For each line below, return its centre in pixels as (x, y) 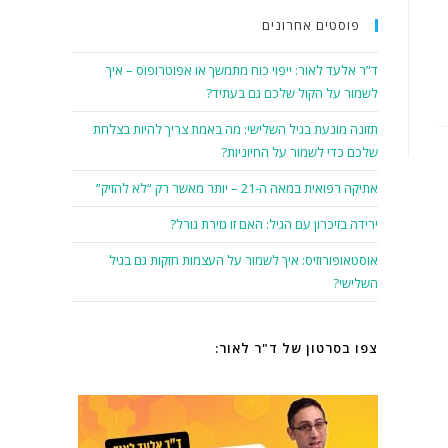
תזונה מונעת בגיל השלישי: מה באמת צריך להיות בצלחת (235, 129)
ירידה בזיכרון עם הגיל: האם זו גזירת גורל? (274, 224)
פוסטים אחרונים (311, 25)
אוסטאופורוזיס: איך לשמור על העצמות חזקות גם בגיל (243, 260)
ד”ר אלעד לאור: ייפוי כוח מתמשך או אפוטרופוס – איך (242, 70)
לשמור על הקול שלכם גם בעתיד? (292, 93)
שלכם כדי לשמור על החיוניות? (299, 152)
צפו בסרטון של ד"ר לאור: (296, 348)
